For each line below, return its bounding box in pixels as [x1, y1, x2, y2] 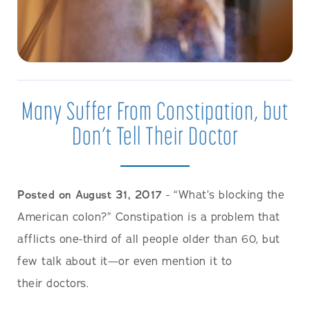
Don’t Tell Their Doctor [71, 120, 239, 149]
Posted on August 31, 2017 [17, 187, 163, 203]
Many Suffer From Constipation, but [21, 95, 289, 125]
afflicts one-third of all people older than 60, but [17, 231, 280, 247]
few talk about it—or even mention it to [17, 253, 232, 269]
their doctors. [17, 275, 89, 291]
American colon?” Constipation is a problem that [17, 209, 280, 225]
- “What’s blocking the [162, 187, 284, 203]
